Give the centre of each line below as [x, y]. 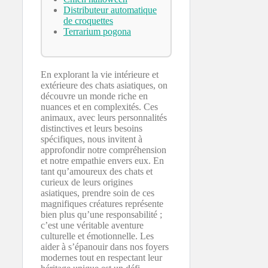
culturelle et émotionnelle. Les [97, 236]
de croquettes [88, 21]
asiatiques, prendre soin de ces [98, 193]
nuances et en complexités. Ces [99, 107]
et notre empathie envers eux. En [102, 161]
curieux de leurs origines [87, 182]
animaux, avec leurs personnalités [104, 118]
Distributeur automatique [110, 10]
